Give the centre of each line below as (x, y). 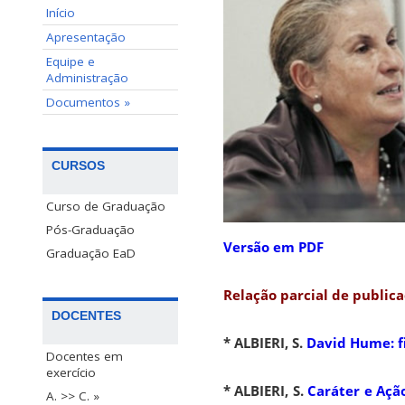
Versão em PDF (273, 247)
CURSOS (78, 166)
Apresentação (86, 37)
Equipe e (71, 61)
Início (61, 13)
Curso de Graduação (106, 207)
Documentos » (88, 102)
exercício (71, 373)
